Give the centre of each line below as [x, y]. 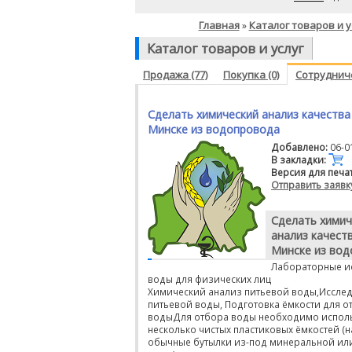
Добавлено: [299, 147]
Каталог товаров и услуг [225, 48]
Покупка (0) [251, 75]
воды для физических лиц [210, 279]
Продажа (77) [175, 75]
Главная [219, 25]
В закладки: [299, 159]
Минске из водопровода [214, 129]
